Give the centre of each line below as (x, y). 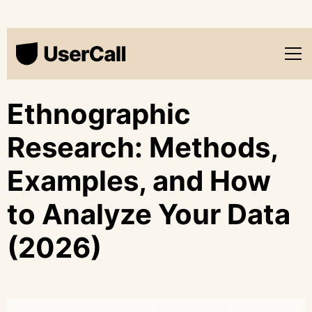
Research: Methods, (142, 147)
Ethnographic (99, 114)
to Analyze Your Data (149, 214)
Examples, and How (139, 181)
